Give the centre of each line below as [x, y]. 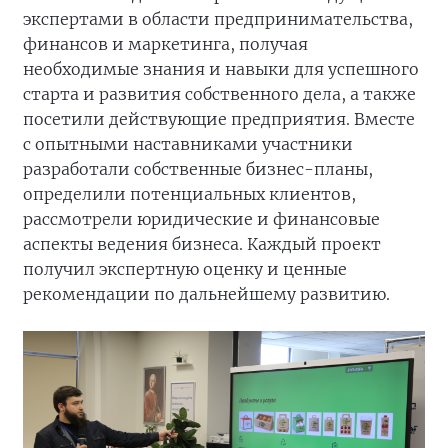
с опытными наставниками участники [188, 144]
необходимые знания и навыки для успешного [221, 69]
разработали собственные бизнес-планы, [198, 169]
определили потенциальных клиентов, [189, 194]
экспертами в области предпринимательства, [218, 19]
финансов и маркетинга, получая [165, 44]
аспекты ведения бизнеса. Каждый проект [202, 244]
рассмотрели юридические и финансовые [201, 219]
